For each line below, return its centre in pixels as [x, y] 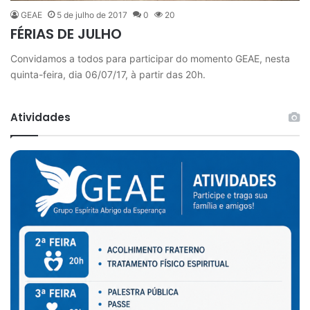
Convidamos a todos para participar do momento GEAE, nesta [150, 58]
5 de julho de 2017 [92, 15]
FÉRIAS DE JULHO [66, 34]
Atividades [40, 117]
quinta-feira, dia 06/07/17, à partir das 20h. [108, 74]
